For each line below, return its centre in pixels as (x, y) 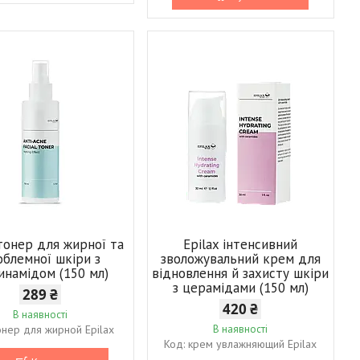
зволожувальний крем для (240, 258)
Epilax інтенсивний (241, 244)
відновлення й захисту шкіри (241, 273)
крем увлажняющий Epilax (253, 344)
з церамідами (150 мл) (240, 287)
